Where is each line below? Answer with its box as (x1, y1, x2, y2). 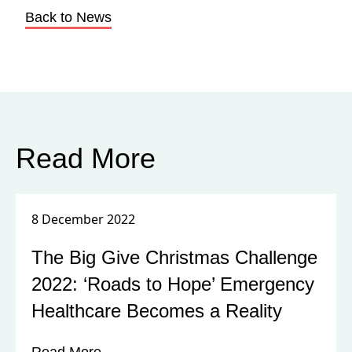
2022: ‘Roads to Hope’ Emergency (31, 273, 314, 295)
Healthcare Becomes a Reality (31, 300, 282, 321)
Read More (16, 142, 156, 174)
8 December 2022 (31, 211, 135, 228)
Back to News (25, 9, 112, 25)
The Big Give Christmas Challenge (31, 247, 317, 268)
